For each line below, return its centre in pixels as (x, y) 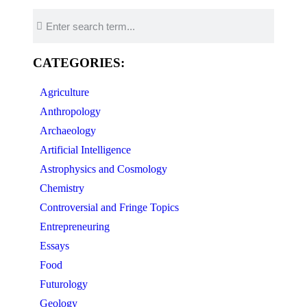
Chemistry (62, 188)
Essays (54, 246)
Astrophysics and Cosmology (103, 169)
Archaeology (68, 131)
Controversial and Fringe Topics (109, 207)
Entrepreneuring (75, 226)
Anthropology (70, 111)
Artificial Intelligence (85, 150)
